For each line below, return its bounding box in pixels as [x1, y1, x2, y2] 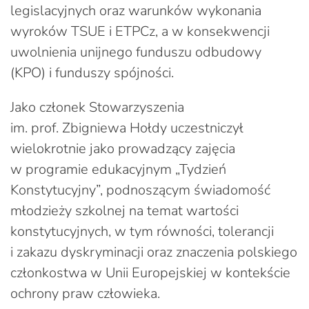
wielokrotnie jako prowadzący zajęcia [10, 139, 235, 158]
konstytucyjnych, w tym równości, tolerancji [10, 221, 274, 241]
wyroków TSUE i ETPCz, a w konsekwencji [10, 21, 270, 41]
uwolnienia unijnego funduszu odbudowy [10, 42, 261, 61]
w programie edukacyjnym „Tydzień [10, 159, 226, 179]
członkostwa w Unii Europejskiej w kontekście [10, 263, 290, 282]
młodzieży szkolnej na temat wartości [10, 201, 239, 220]
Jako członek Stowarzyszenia [10, 97, 184, 117]
